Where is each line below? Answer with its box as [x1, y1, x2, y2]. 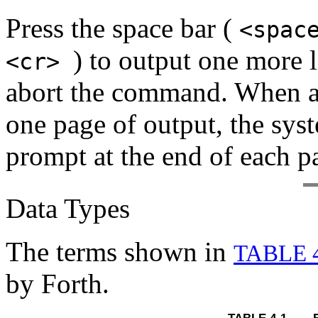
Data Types [6, 193, 130, 224]
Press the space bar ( [6, 13, 239, 43]
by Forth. [6, 268, 109, 299]
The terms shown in [6, 236, 234, 267]
